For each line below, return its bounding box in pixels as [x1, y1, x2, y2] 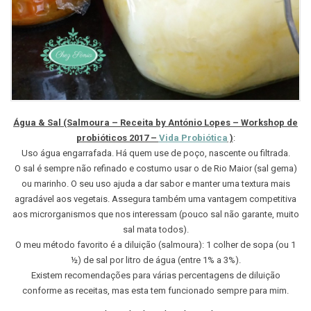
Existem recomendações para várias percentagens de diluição [31, 269, 280, 280]
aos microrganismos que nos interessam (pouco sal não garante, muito [12, 208, 299, 219]
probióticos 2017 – [76, 132, 159, 143]
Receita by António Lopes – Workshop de [120, 117, 298, 128]
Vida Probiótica [158, 132, 228, 143]
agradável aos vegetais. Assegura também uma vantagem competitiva [15, 193, 296, 204]
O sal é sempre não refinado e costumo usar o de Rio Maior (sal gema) [14, 162, 297, 174]
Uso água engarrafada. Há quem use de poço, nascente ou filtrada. [21, 147, 290, 158]
